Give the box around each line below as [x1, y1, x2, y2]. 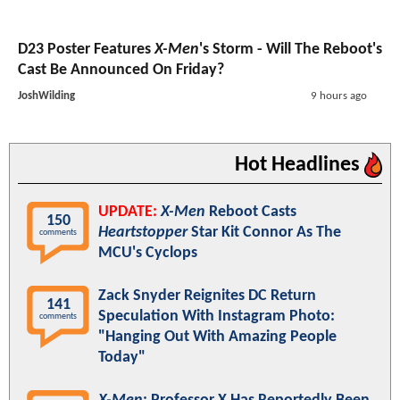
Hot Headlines [235, 154, 364, 176]
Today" [98, 348, 146, 366]
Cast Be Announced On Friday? [18, 61, 224, 79]
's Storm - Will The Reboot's [199, 40, 382, 58]
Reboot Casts [205, 203, 296, 221]
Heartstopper [98, 223, 187, 241]
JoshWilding [18, 89, 75, 102]
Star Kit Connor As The [187, 223, 341, 241]
